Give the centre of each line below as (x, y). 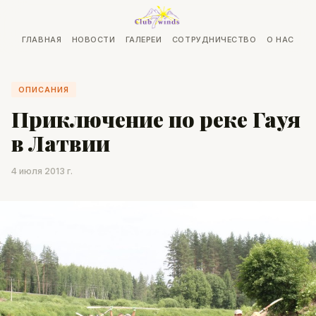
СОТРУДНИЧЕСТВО (214, 40)
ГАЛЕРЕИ (144, 40)
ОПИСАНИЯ (44, 90)
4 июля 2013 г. (42, 171)
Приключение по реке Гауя (156, 119)
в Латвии (61, 143)
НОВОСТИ (93, 40)
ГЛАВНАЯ (42, 40)
